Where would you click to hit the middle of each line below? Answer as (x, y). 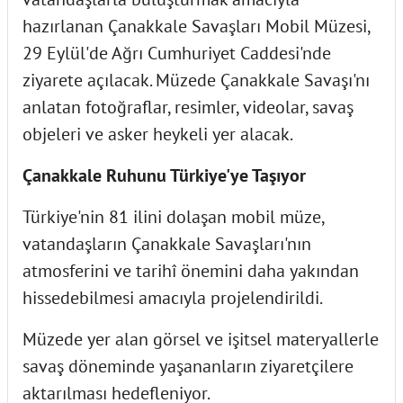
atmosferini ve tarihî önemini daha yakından (191, 270)
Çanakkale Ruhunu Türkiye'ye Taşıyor (164, 175)
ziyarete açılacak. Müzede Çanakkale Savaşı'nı (196, 80)
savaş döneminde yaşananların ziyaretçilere (188, 366)
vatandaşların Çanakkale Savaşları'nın (167, 243)
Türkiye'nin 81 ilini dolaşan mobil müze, (173, 216)
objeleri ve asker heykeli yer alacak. (158, 134)
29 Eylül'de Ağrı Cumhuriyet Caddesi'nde (177, 53)
